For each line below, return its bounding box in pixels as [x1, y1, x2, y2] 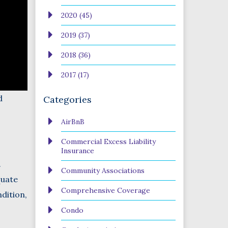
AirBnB [61, 117, 84, 126]
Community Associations [61, 166, 145, 175]
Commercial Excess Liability [61, 137, 156, 146]
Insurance [61, 146, 94, 155]
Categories [43, 94, 92, 105]
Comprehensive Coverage [61, 186, 150, 195]
